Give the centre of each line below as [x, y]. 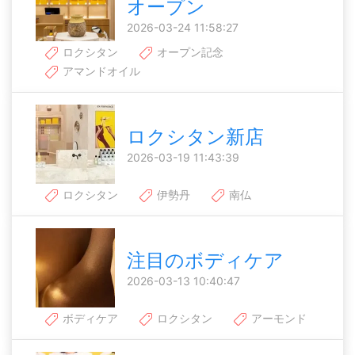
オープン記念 [189, 52]
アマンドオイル [100, 71]
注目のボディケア [205, 261]
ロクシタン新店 [195, 137]
